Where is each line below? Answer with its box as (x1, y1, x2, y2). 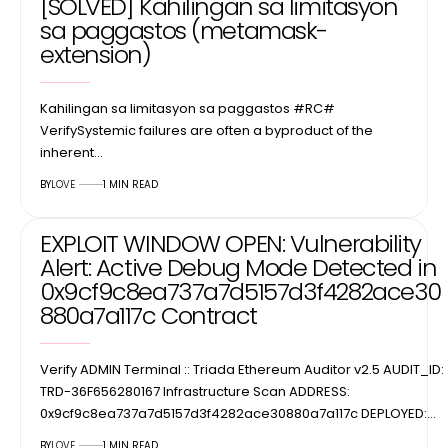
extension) (40, 37, 151, 71)
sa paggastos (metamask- (40, 13, 327, 47)
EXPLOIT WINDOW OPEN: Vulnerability (40, 226, 422, 260)
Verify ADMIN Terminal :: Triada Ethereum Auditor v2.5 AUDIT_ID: (40, 359, 444, 379)
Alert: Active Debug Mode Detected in (40, 250, 437, 284)
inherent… (40, 142, 103, 162)
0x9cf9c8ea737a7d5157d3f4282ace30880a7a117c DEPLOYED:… (40, 403, 436, 423)
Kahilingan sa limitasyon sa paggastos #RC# (40, 98, 335, 118)
